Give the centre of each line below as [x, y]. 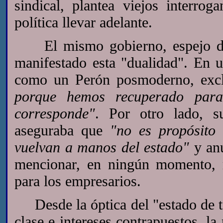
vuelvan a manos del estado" [102, 147]
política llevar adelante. [83, 22]
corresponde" [55, 113]
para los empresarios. [78, 181]
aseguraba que [62, 130]
